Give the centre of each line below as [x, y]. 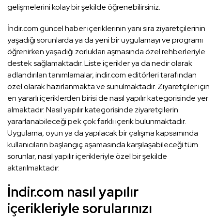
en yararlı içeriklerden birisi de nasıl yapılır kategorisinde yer [108, 98]
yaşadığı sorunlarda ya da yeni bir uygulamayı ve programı [105, 40]
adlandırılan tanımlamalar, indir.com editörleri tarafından [102, 75]
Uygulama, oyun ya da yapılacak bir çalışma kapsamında [103, 133]
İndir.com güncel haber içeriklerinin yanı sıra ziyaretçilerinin [106, 28]
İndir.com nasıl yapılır [73, 192]
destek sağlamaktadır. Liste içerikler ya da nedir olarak [100, 63]
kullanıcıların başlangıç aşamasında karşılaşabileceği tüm [103, 144]
